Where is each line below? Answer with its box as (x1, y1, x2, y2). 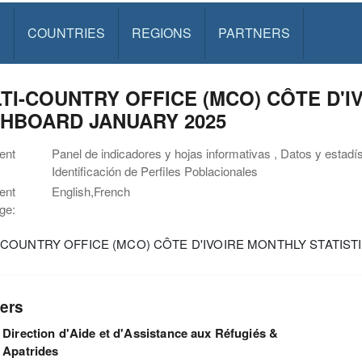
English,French (52, 183, 130, 200)
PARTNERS (217, 23, 290, 42)
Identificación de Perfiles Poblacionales (52, 162, 258, 179)
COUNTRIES (27, 23, 105, 42)
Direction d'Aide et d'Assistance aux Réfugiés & (2, 323, 279, 342)
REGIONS (131, 23, 192, 42)
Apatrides (2, 341, 59, 360)
